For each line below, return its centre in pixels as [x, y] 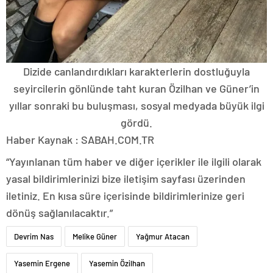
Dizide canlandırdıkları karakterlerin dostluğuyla [136, 71]
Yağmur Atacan [163, 236]
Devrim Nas [34, 236]
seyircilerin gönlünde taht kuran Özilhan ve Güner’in [136, 88]
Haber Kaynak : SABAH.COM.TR [80, 139]
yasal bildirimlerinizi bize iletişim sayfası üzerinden [126, 178]
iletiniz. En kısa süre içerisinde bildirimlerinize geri [125, 195]
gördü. [136, 122]
